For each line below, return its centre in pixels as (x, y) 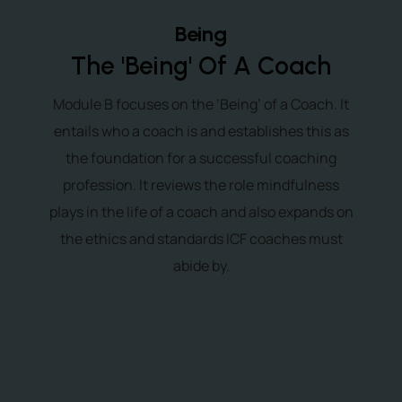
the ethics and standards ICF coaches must (201, 239)
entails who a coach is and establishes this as (201, 131)
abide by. (201, 266)
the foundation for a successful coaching (201, 158)
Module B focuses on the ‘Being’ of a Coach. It (201, 104)
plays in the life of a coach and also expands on (201, 212)
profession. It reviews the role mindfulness (201, 185)
